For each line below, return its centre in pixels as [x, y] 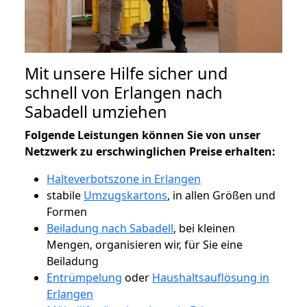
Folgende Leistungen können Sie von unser [143, 135]
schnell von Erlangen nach [124, 92]
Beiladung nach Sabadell [110, 228]
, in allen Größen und [221, 195]
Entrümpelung [84, 277]
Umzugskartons [125, 195]
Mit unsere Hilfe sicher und [126, 73]
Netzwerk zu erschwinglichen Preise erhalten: [150, 151]
